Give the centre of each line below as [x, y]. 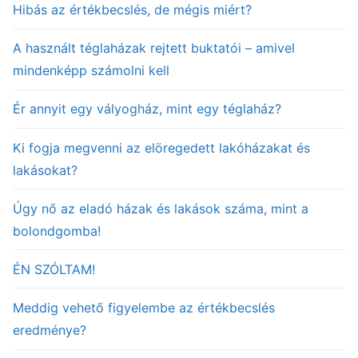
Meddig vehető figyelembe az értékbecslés [144, 308]
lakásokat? [45, 170]
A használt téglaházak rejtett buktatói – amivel [154, 48]
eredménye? [50, 330]
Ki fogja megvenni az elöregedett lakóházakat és [161, 147]
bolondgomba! [57, 231]
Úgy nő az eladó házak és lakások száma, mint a [161, 208]
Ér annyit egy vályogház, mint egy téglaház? [147, 109]
